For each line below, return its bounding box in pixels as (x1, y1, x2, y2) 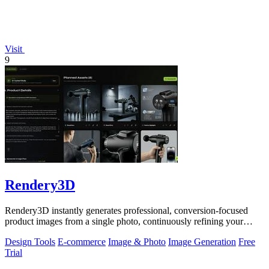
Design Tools (5, 237, 55, 247)
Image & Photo (108, 237, 166, 247)
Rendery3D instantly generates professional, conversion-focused (5, 205, 248, 216)
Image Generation (168, 237, 236, 247)
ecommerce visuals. (5, 227, 79, 238)
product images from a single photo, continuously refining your (5, 216, 243, 227)
